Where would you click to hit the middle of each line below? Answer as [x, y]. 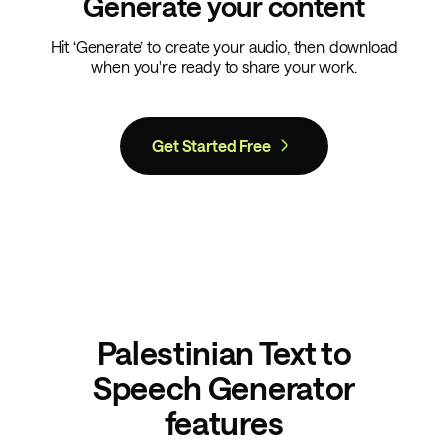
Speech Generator [224, 387]
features [224, 422]
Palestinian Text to [224, 352]
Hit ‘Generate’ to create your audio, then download [224, 46]
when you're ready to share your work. [224, 66]
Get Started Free [211, 145]
